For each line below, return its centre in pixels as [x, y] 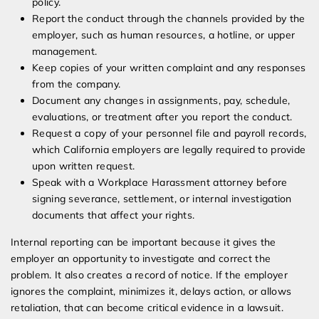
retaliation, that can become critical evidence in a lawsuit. [147, 308]
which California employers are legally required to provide [169, 150]
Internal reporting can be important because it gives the [143, 242]
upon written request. [84, 166]
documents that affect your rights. [114, 215]
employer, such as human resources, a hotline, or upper [164, 35]
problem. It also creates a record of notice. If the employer [149, 275]
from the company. [77, 84]
